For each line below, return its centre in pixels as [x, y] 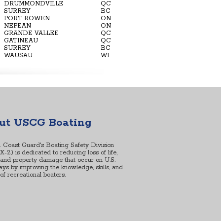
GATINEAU [21, 40]
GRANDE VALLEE [31, 33]
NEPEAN [18, 26]
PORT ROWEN [27, 18]
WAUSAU [18, 55]
